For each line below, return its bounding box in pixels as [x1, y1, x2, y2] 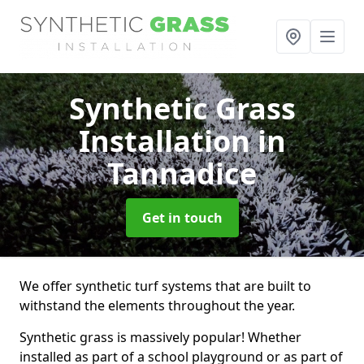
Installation [78, 121, 258, 161]
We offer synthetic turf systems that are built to [19, 277, 311, 295]
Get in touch [141, 209, 223, 227]
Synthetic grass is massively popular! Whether [19, 328, 301, 346]
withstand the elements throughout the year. [19, 297, 295, 314]
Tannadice [107, 154, 257, 193]
